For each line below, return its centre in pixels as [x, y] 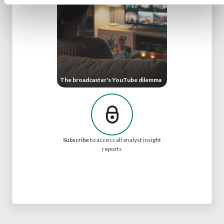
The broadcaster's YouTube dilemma [111, 79]
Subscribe [76, 139]
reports [112, 148]
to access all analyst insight [125, 139]
